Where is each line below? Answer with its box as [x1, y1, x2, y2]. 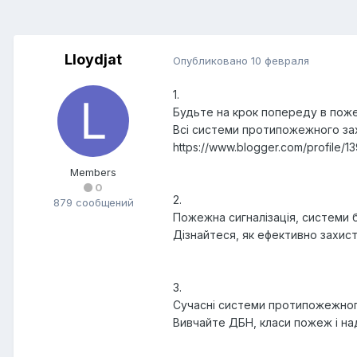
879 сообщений [53, 196, 134, 210]
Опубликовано [173, 53, 251, 67]
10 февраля [251, 53, 309, 67]
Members [70, 166, 116, 179]
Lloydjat [65, 51, 122, 69]
